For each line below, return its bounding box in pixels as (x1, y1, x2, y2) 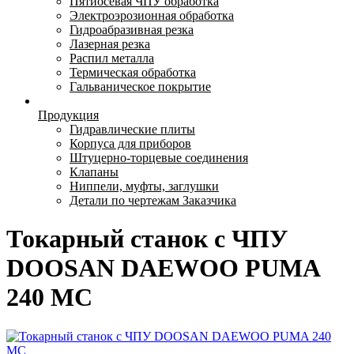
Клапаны (70, 165, 119, 179)
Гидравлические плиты (70, 122, 195, 136)
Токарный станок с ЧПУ (6, 224, 288, 254)
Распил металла (70, 51, 154, 65)
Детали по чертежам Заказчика (70, 194, 236, 207)
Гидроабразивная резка (70, 23, 194, 36)
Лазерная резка (70, 37, 150, 51)
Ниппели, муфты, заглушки (70, 179, 219, 193)
